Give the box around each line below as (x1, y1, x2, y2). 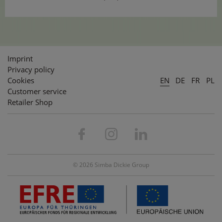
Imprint (7, 53, 33, 63)
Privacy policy (7, 64, 55, 74)
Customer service (7, 86, 66, 96)
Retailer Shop (7, 97, 53, 107)
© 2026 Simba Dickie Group (73, 161, 149, 169)
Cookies (7, 75, 34, 85)
